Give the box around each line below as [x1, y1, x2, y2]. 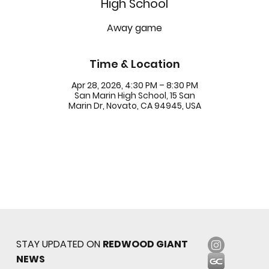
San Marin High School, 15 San [74, 89, 195, 101]
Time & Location [89, 56, 180, 71]
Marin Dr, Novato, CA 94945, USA [68, 99, 201, 112]
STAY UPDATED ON [16, 237, 103, 251]
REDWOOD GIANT [103, 237, 189, 251]
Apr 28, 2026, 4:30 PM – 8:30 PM [71, 79, 198, 91]
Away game [107, 20, 162, 35]
